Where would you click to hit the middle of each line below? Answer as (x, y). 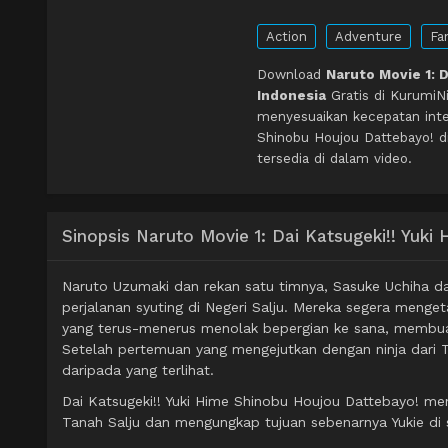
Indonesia (291, 95)
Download (291, 74)
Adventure (368, 37)
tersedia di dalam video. (334, 158)
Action (286, 37)
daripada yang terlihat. (138, 370)
